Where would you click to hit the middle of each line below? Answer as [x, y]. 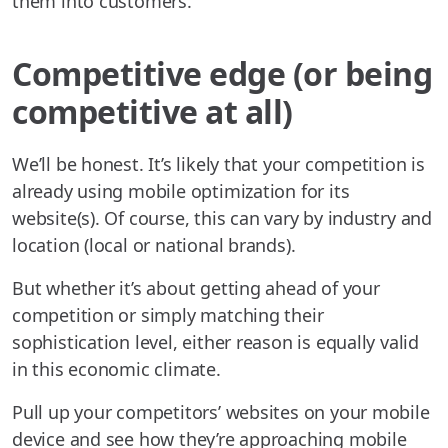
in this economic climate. [116, 369]
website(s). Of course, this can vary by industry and [222, 218]
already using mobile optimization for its [181, 191]
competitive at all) [152, 112]
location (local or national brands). [154, 245]
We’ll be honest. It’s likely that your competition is [218, 164]
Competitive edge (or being [222, 74]
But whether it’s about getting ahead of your [196, 288]
